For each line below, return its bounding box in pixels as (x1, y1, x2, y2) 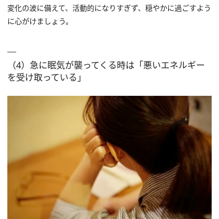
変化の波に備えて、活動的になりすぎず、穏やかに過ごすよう (7, 2, 211, 13)
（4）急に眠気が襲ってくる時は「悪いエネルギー (7, 59, 205, 71)
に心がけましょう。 (7, 16, 73, 26)
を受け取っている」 (7, 71, 86, 83)
